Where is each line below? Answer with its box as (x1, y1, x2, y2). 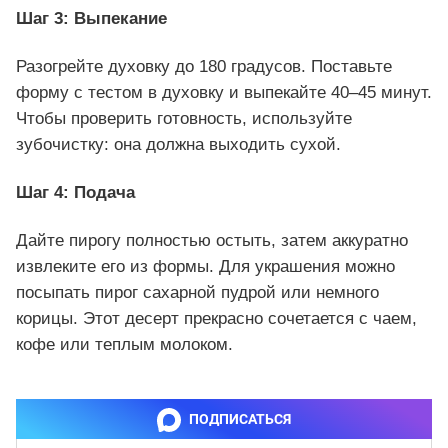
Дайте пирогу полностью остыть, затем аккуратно (16, 231, 408, 251)
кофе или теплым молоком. (16, 335, 233, 355)
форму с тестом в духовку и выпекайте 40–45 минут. (16, 82, 432, 102)
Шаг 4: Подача (16, 182, 135, 202)
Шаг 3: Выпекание (16, 8, 167, 28)
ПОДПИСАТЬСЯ (189, 411, 291, 428)
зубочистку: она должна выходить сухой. (16, 134, 341, 154)
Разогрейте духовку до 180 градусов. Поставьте (16, 56, 392, 76)
